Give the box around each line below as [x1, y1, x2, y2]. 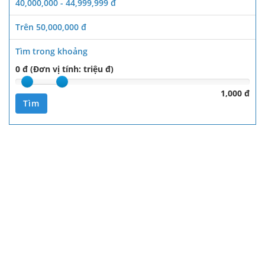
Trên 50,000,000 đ [15, 21, 86, 33]
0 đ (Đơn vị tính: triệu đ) [15, 63, 114, 75]
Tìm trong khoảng [15, 46, 88, 57]
